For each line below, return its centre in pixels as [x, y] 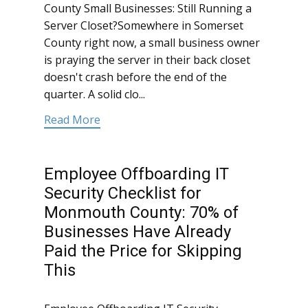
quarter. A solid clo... [95, 95]
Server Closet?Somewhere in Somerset [144, 26]
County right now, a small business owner [152, 43]
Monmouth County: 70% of [141, 213]
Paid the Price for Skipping [143, 251]
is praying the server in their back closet [147, 60]
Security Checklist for [123, 194]
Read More [72, 120]
